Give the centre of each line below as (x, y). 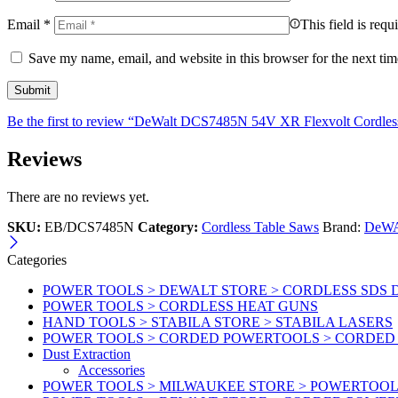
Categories (37, 260)
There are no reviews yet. (78, 197)
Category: (168, 227)
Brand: (343, 227)
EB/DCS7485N (89, 227)
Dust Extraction (87, 354)
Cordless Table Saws (260, 227)
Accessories (111, 370)
